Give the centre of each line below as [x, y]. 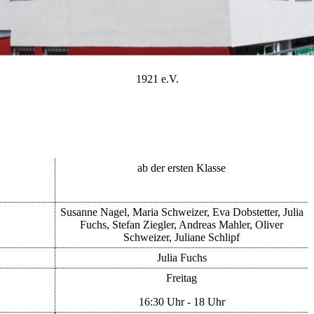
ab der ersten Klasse [182, 168]
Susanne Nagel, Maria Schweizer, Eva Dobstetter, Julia [182, 212]
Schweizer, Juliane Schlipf [182, 238]
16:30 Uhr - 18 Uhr [182, 302]
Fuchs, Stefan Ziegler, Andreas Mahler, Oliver [182, 225]
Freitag [182, 278]
